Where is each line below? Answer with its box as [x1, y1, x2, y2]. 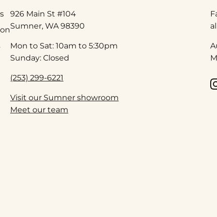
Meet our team [10, 105, 68, 115]
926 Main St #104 [10, 9, 76, 19]
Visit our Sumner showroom [10, 93, 119, 103]
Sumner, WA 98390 [10, 21, 85, 31]
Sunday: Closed [10, 53, 69, 63]
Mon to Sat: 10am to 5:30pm [10, 41, 118, 51]
